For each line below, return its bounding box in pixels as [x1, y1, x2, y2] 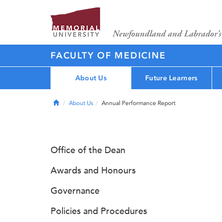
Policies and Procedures [51, 206, 147, 217]
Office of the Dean [51, 145, 125, 156]
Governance [51, 185, 100, 196]
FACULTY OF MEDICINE [51, 50, 166, 61]
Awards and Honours [51, 165, 136, 176]
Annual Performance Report [102, 100, 175, 107]
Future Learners [145, 73, 198, 82]
